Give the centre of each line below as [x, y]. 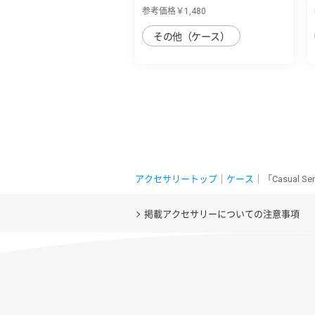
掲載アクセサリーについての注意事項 [221, 214]
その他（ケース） [192, 36]
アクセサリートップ [176, 179]
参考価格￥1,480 [174, 11]
